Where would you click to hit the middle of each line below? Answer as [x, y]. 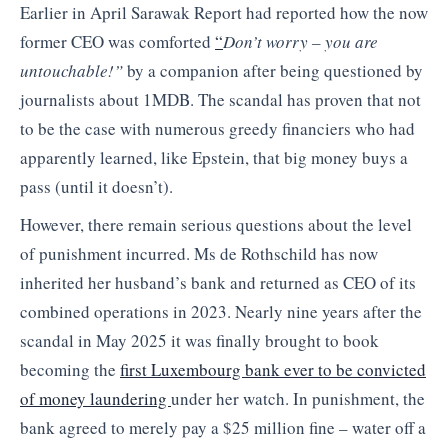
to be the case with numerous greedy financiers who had [217, 129]
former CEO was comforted [117, 42]
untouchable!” [71, 71]
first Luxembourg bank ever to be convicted [273, 369]
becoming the [70, 369]
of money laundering [95, 398]
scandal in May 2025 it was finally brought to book [199, 340]
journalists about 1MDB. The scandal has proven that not [220, 100]
